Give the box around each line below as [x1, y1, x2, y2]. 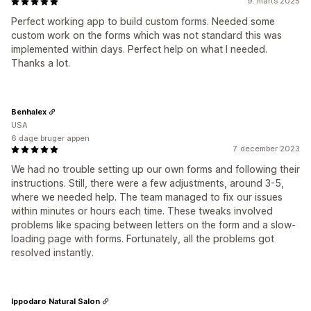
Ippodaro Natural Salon [11, 296, 100, 306]
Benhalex [11, 106, 47, 117]
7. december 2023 [233, 144, 300, 153]
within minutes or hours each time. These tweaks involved [11, 205, 273, 217]
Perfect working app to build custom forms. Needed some [11, 15, 275, 27]
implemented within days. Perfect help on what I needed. [11, 43, 267, 55]
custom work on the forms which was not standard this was [11, 29, 282, 41]
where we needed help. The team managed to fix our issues [11, 191, 283, 203]
